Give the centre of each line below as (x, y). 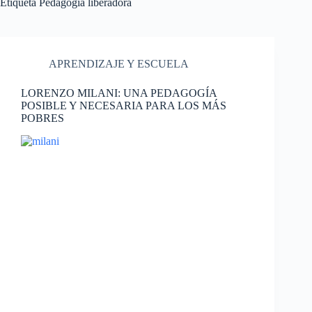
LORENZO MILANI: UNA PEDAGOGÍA (119, 93)
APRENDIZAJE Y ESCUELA (119, 64)
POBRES (42, 118)
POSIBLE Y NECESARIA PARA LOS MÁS (124, 106)
